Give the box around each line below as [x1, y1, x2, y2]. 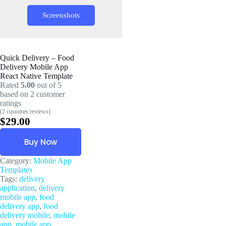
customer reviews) [5, 107, 50, 115]
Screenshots [42, 11, 80, 19]
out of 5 [35, 80, 62, 89]
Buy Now [24, 136, 58, 147]
